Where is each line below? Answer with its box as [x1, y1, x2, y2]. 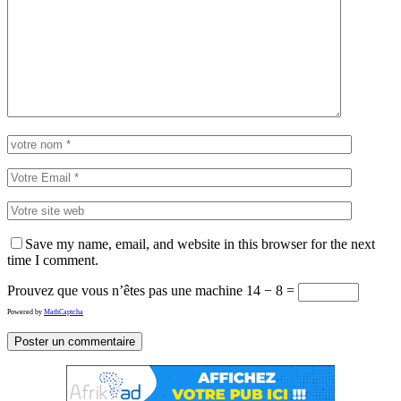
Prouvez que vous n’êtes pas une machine [7, 282, 243, 298]
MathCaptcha [44, 307, 83, 316]
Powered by [7, 307, 44, 316]
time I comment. [7, 252, 98, 268]
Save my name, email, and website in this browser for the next [25, 235, 375, 252]
